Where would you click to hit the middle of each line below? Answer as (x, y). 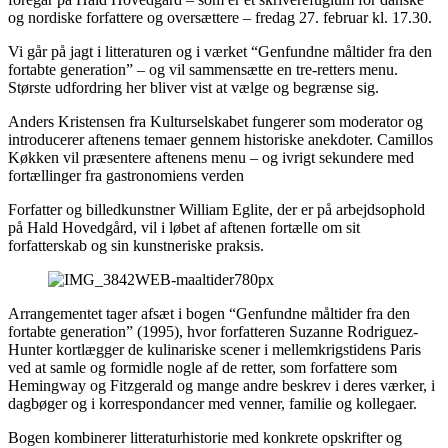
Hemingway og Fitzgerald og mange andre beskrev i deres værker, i (221, 385)
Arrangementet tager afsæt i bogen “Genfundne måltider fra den (209, 313)
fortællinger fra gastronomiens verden (126, 175)
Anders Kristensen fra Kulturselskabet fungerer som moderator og (215, 121)
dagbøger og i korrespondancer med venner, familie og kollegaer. (212, 403)
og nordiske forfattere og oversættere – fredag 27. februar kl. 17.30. (220, 17)
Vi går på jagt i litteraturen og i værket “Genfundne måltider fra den (220, 51)
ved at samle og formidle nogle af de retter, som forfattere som (202, 367)
